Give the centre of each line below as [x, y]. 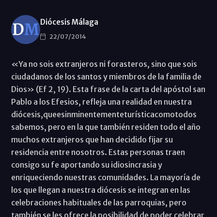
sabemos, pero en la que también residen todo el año [106, 127]
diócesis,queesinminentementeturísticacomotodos [104, 114]
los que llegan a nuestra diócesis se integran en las [101, 190]
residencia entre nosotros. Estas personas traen [98, 152]
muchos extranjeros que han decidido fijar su [92, 139]
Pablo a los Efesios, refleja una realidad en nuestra [101, 101]
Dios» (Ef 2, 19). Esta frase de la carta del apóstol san [108, 89]
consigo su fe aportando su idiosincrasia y [86, 164]
